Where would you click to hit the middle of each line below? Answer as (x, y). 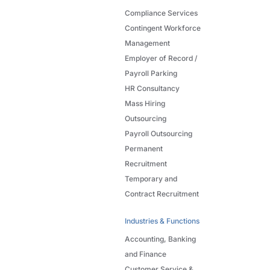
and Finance (146, 254)
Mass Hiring (145, 103)
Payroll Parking (151, 73)
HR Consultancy (152, 88)
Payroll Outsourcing (159, 133)
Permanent (144, 148)
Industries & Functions (162, 221)
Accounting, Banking (160, 239)
